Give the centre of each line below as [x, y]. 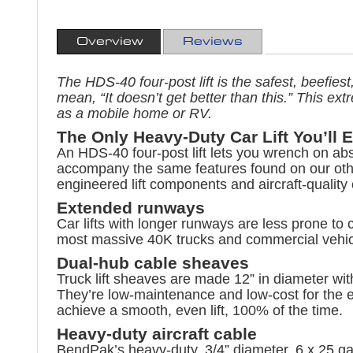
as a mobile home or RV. [134, 113]
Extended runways [131, 207]
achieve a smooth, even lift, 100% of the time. [200, 310]
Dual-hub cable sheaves [153, 262]
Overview [110, 41]
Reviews [213, 41]
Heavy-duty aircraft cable [157, 333]
